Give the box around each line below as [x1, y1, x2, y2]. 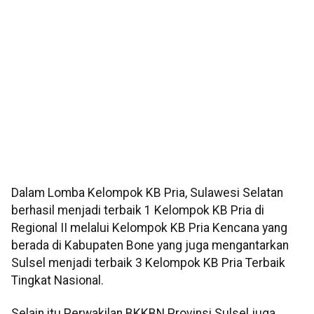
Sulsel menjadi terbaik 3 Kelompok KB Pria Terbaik [11, 256, 285, 271]
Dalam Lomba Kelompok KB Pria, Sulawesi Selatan [11, 186, 283, 200]
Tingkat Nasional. [11, 273, 104, 288]
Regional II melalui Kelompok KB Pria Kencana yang [11, 221, 287, 235]
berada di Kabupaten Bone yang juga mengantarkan [11, 238, 289, 253]
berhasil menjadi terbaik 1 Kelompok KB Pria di [11, 203, 264, 218]
